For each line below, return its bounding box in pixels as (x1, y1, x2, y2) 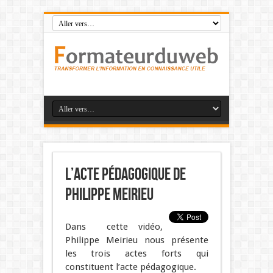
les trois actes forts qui (65, 247, 208, 259)
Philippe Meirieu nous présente (65, 234, 208, 246)
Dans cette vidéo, (65, 221, 163, 232)
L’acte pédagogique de (65, 164, 186, 185)
